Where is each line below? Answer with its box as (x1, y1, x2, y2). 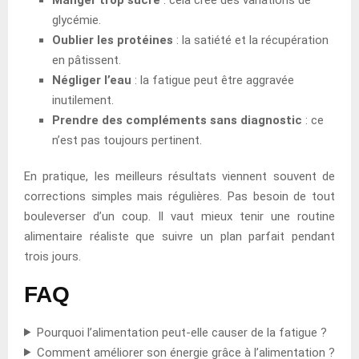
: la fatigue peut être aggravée (131, 72, 294, 87)
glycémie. (52, 12, 101, 27)
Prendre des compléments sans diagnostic (52, 112, 302, 127)
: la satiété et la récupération (173, 32, 329, 47)
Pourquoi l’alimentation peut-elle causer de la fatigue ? (36, 325, 327, 340)
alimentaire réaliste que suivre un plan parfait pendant (24, 228, 335, 244)
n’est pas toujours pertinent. (52, 132, 202, 147)
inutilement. (52, 92, 114, 107)
